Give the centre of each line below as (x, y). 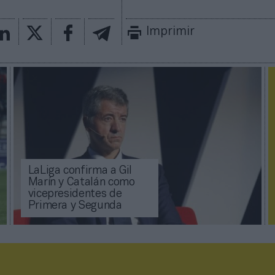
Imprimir (171, 32)
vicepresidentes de (75, 195)
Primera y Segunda (75, 206)
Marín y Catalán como (81, 183)
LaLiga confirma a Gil (80, 171)
